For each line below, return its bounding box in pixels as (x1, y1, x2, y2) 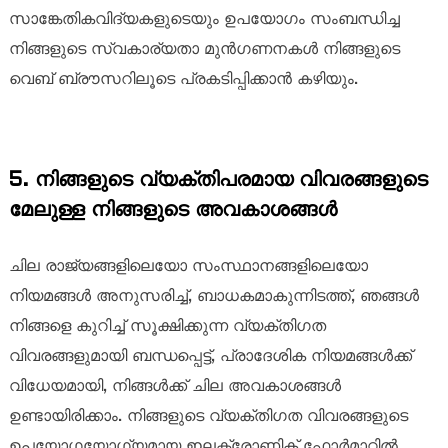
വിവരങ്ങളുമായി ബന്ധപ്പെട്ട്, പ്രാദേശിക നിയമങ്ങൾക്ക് (8, 348, 412, 364)
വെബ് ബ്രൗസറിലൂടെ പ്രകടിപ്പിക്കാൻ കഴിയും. (8, 71, 358, 87)
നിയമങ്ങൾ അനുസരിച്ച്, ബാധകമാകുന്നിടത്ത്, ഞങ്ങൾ (8, 288, 419, 304)
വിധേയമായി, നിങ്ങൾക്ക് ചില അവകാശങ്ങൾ (8, 378, 341, 394)
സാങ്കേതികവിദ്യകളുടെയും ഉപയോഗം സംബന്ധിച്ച (8, 11, 400, 27)
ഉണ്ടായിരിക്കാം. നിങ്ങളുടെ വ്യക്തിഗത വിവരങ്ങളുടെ (8, 408, 408, 424)
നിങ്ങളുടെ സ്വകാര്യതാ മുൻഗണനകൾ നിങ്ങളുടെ (8, 41, 400, 57)
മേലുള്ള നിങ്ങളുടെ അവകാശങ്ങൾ (8, 201, 337, 220)
